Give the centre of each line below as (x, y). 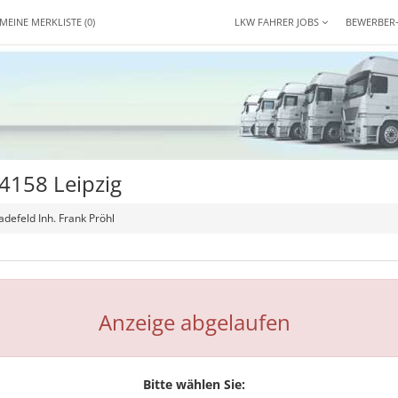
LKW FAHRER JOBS (278, 22)
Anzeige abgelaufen (194, 322)
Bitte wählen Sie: (195, 384)
